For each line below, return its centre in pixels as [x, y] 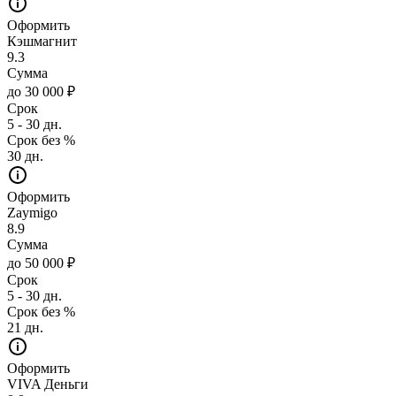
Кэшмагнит [42, 41]
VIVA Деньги [48, 384]
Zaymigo [32, 212]
